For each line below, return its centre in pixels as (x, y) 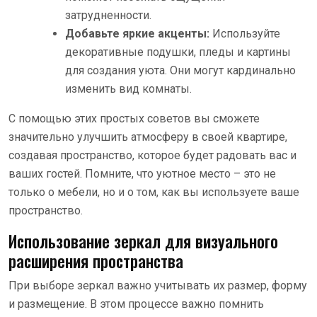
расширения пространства (96, 260)
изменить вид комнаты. (128, 88)
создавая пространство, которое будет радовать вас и (152, 155)
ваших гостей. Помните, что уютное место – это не (142, 173)
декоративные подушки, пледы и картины (178, 52)
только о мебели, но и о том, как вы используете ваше (154, 192)
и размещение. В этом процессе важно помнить (136, 304)
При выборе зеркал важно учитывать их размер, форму (158, 285)
